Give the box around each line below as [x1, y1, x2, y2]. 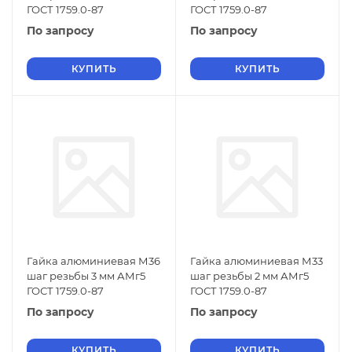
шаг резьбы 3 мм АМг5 [27, 269, 145, 282]
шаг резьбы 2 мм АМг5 [190, 269, 309, 282]
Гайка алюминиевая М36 [27, 255, 160, 267]
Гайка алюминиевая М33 [190, 255, 323, 267]
